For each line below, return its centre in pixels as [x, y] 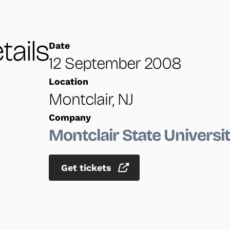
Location [69, 82]
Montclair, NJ [91, 100]
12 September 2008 [115, 64]
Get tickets [88, 168]
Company [70, 118]
